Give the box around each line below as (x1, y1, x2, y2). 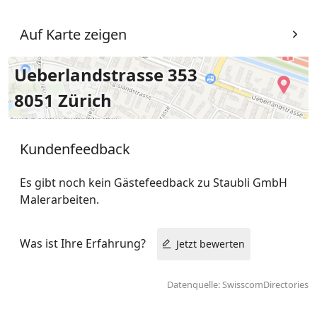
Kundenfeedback (20, 139, 130, 158)
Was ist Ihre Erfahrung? (20, 235, 146, 251)
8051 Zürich (14, 88, 112, 112)
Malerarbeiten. (20, 191, 99, 207)
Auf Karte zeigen (20, 24, 127, 44)
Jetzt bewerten (176, 236, 245, 250)
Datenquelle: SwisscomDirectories (167, 277, 309, 291)
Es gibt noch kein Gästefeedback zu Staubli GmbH (20, 174, 287, 190)
